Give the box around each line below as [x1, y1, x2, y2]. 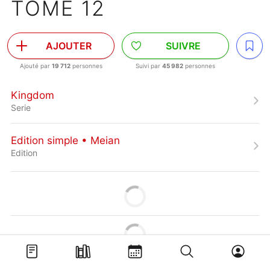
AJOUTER [46, 40, 92, 52]
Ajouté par [19, 62, 52, 69]
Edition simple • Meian [11, 134, 120, 146]
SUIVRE [166, 40, 201, 52]
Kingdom [11, 89, 54, 101]
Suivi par [136, 62, 162, 69]
